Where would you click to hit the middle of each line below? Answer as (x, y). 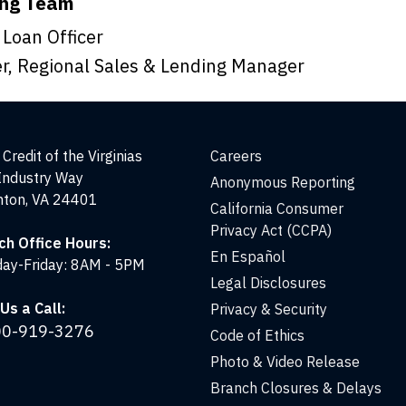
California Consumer (277, 208)
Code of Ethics (258, 335)
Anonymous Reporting (283, 182)
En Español (248, 256)
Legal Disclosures (269, 283)
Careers (237, 156)
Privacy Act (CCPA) (271, 230)
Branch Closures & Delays (296, 388)
